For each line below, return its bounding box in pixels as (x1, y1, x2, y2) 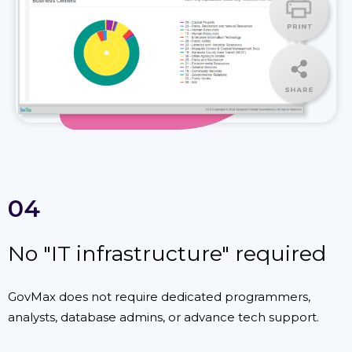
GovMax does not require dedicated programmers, (8, 288, 310, 304)
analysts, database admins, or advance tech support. (8, 309, 319, 324)
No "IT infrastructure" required (8, 240, 326, 266)
